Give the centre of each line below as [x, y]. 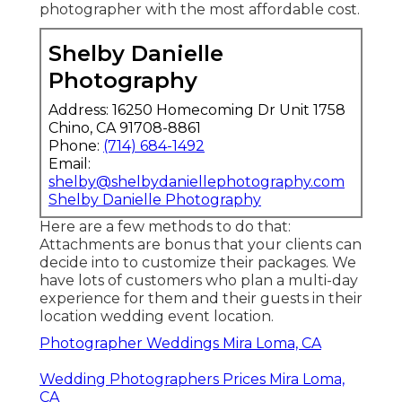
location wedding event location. [157, 317]
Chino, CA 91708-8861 [125, 128]
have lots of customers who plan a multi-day [199, 281]
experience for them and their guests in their [201, 299]
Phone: [76, 146]
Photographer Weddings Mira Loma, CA [180, 344]
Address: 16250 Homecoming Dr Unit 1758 [197, 110]
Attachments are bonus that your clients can [201, 245]
